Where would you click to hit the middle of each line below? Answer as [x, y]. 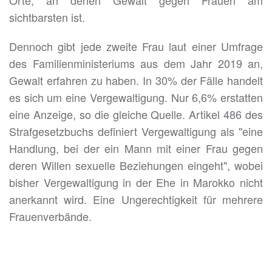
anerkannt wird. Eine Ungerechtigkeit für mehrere [136, 199]
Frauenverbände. [50, 216]
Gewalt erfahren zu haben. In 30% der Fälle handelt [136, 80]
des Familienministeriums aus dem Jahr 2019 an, [136, 63]
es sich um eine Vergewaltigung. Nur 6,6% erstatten [136, 97]
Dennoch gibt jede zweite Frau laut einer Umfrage [136, 46]
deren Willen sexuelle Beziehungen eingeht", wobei [136, 165]
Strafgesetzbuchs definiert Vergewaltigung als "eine [136, 131]
